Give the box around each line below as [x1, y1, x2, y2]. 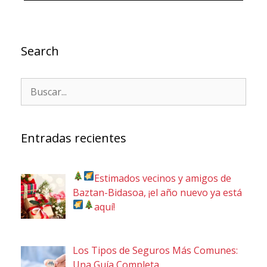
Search [21, 43, 59, 60]
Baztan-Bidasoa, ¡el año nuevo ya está [73, 186, 242, 200]
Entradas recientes [21, 130, 126, 147]
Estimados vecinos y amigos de [94, 172, 232, 185]
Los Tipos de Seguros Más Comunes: [73, 244, 238, 257]
